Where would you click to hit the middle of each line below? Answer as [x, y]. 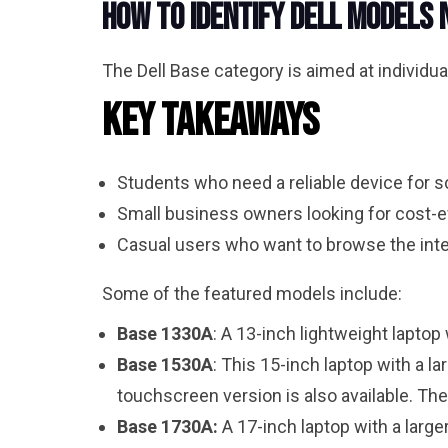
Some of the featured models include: [252, 294]
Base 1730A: [167, 427]
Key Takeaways [210, 122]
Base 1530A [165, 365]
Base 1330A [165, 334]
